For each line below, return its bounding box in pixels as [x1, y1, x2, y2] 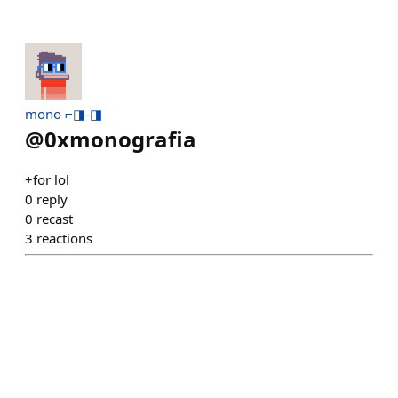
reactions [36, 228, 92, 247]
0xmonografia [44, 123, 196, 154]
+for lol [25, 170, 69, 188]
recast [36, 209, 73, 227]
